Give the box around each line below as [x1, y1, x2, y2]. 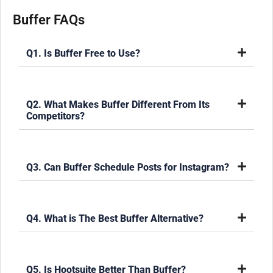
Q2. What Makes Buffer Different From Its [26, 99, 210, 111]
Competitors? [26, 110, 85, 122]
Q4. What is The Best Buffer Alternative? [26, 213, 204, 225]
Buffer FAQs [13, 12, 85, 28]
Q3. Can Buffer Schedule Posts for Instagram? [26, 161, 229, 174]
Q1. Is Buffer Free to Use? [26, 48, 140, 60]
